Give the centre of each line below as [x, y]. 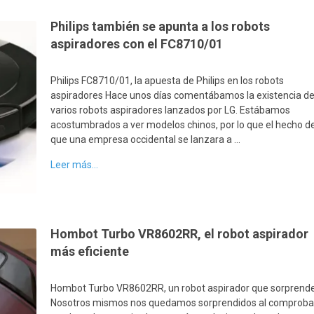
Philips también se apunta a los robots [161, 26]
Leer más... [75, 164]
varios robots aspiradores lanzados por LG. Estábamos [171, 110]
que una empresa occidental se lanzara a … [146, 139]
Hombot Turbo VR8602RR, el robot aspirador [180, 233]
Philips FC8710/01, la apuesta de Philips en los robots [168, 80]
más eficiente [90, 251]
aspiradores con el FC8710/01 [137, 43]
